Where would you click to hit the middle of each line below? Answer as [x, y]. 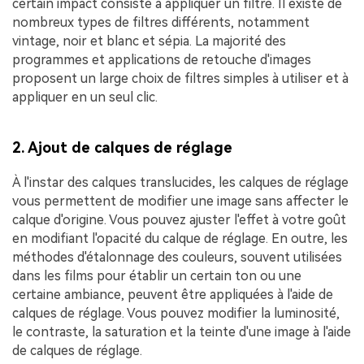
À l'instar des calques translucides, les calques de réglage [180, 182]
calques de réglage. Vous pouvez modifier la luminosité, [176, 313]
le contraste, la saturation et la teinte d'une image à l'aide [182, 332]
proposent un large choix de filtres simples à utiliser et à [180, 79]
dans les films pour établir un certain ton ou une [157, 276]
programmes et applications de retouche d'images [162, 60]
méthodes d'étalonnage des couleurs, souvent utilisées [177, 257]
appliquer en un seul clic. [85, 97]
